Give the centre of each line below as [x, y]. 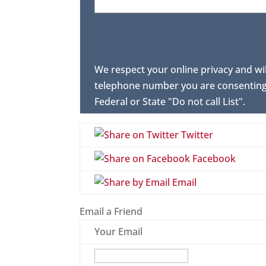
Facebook [213, 159]
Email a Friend [111, 212]
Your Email [119, 232]
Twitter [196, 135]
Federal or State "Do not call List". [170, 102]
